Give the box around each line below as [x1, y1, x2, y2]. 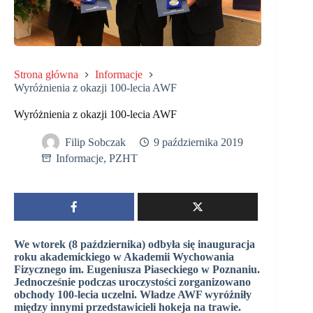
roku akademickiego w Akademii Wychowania [14, 250, 234, 263]
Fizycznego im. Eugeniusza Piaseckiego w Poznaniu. [14, 263, 260, 275]
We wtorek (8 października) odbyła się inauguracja [14, 238, 255, 250]
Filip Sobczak [65, 136, 126, 149]
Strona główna [14, 68, 78, 80]
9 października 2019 [154, 136, 243, 149]
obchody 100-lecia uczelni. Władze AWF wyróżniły [14, 288, 252, 300]
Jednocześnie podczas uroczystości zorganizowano [14, 275, 251, 288]
